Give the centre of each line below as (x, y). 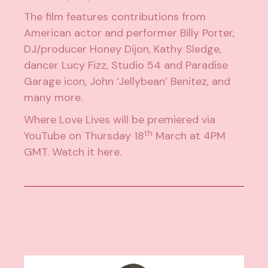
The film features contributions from (115, 17)
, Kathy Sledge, (185, 49)
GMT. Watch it (61, 152)
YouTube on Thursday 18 (84, 136)
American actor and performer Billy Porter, (130, 33)
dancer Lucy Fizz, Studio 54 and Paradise (126, 66)
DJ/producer (57, 49)
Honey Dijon (120, 49)
